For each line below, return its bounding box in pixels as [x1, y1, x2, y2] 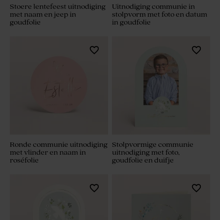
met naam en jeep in [10, 10, 76, 19]
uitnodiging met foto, [112, 148, 180, 157]
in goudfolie [112, 18, 151, 27]
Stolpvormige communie [112, 140, 193, 149]
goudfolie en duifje [112, 156, 174, 165]
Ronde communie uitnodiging [10, 140, 108, 149]
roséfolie [10, 156, 39, 165]
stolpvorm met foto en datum [112, 10, 207, 19]
